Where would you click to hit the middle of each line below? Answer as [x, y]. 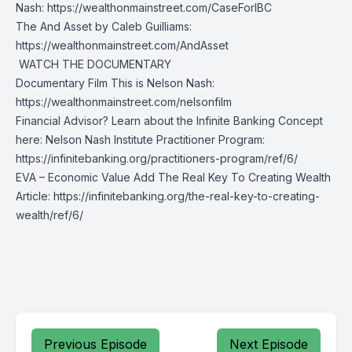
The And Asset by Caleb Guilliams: [104, 26]
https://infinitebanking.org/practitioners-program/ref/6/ [157, 158]
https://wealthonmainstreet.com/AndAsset [122, 45]
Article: [35, 196]
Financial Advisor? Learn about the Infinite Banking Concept [169, 121]
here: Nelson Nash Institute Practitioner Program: [140, 139]
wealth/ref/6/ [49, 215]
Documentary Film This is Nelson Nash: [115, 83]
